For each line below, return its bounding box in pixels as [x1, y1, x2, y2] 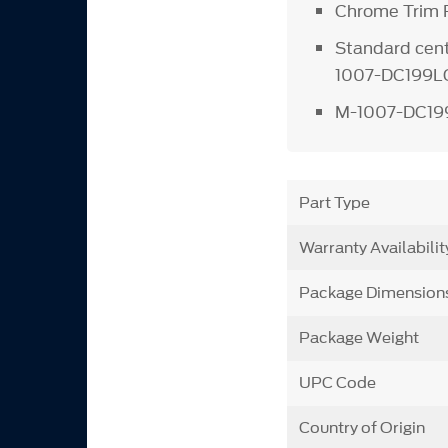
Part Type [298, 191, 370, 214]
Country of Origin [298, 417, 425, 440]
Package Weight [298, 327, 419, 350]
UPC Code [298, 372, 376, 395]
